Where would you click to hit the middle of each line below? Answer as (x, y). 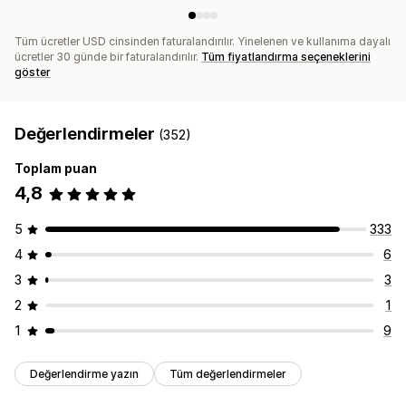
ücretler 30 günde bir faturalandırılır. (108, 57)
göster (33, 72)
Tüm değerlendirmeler (228, 374)
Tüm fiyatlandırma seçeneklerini (286, 57)
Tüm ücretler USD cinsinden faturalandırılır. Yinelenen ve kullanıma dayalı (203, 42)
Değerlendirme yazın (84, 374)
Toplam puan (56, 169)
